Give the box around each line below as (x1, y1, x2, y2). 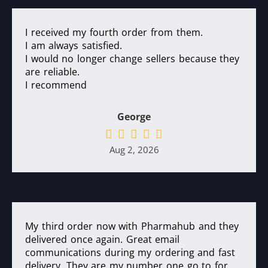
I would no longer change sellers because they (25, 52, 240, 66)
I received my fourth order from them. (25, 26, 203, 39)
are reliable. (25, 65, 80, 79)
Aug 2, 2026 (109, 144, 159, 156)
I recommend (25, 78, 87, 92)
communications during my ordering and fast (25, 246, 236, 260)
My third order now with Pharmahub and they (25, 220, 239, 233)
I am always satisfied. (25, 39, 122, 53)
